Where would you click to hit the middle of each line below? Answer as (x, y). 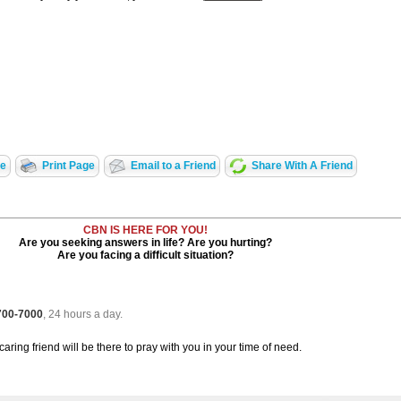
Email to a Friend (173, 166)
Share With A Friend (302, 166)
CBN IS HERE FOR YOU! (145, 230)
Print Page (68, 166)
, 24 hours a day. (83, 315)
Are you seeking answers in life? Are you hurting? (145, 243)
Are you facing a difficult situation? (145, 256)
